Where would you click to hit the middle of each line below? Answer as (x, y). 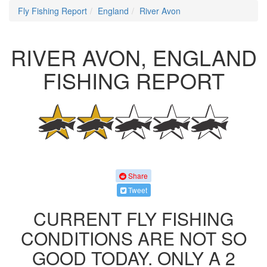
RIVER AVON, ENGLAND (133, 57)
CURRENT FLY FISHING (133, 218)
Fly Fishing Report (52, 11)
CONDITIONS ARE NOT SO (133, 238)
